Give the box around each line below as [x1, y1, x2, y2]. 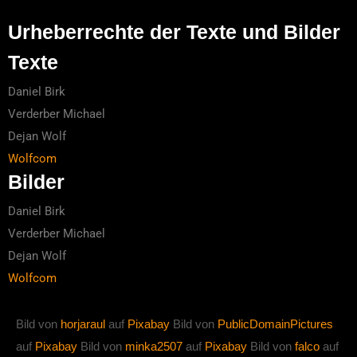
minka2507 [125, 339, 182, 353]
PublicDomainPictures [218, 317, 333, 331]
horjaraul [61, 317, 105, 331]
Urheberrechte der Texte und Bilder [8, 21, 340, 43]
